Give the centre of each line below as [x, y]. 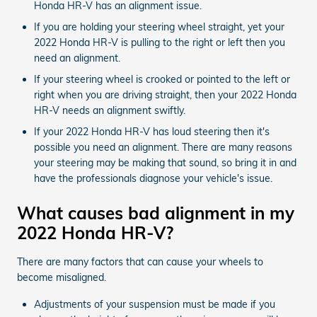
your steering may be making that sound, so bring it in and [165, 162]
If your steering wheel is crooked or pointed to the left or [162, 79]
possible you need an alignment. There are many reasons [163, 147]
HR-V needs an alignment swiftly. [110, 110]
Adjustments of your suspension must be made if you [155, 304]
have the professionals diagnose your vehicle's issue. [153, 178]
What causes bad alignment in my [156, 213]
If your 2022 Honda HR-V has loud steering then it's [152, 131]
